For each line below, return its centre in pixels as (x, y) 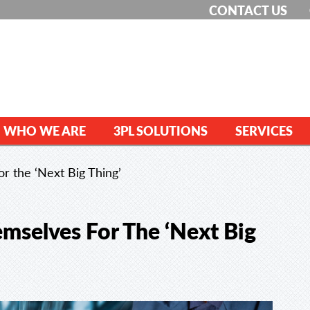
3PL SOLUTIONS (161, 131)
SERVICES (264, 131)
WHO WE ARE (45, 131)
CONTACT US (248, 10)
